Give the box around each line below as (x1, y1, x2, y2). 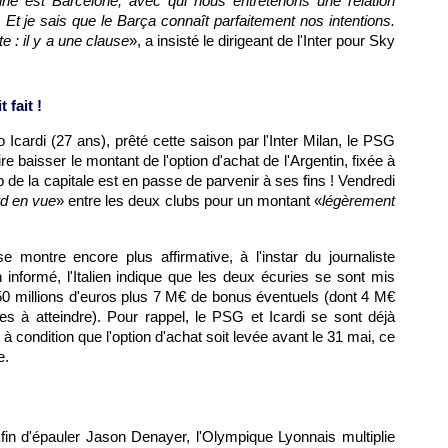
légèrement (322, 192, 395, 209)
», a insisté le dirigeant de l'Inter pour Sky (128, 32, 396, 49)
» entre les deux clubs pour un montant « (56, 192, 322, 209)
